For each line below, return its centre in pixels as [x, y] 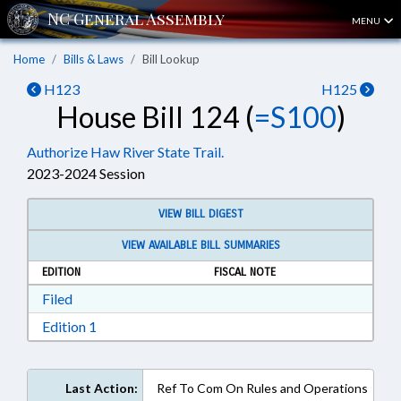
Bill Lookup [171, 59]
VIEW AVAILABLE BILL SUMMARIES [200, 245]
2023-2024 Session [86, 173]
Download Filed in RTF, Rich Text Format [196, 298]
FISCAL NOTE [245, 272]
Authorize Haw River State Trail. [125, 152]
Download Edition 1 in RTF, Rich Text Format [232, 325]
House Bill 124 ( [155, 117]
